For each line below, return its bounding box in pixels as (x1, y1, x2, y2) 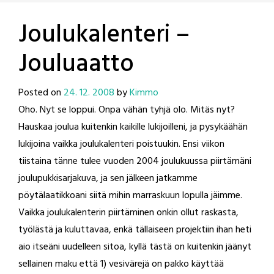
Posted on (18, 85, 64, 101)
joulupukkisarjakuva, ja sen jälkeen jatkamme (18, 171, 198, 187)
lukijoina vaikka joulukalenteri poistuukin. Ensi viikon (18, 136, 224, 152)
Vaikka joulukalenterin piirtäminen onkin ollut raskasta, (18, 205, 239, 221)
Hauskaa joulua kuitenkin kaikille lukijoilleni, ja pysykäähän (18, 119, 248, 135)
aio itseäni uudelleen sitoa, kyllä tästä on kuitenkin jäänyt (18, 239, 251, 255)
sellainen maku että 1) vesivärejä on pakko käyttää (18, 256, 224, 272)
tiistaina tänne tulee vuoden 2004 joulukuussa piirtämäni (18, 154, 251, 169)
